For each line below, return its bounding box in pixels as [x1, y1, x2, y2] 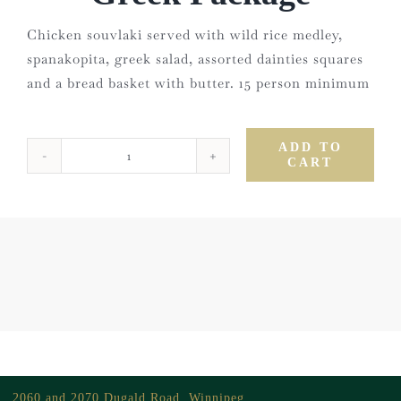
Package [127, 182, 183, 199]
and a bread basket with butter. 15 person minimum [26, 74, 370, 91]
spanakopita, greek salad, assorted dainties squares [26, 50, 363, 67]
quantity [127, 206, 184, 223]
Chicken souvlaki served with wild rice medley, [26, 26, 343, 43]
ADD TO [277, 141, 343, 154]
